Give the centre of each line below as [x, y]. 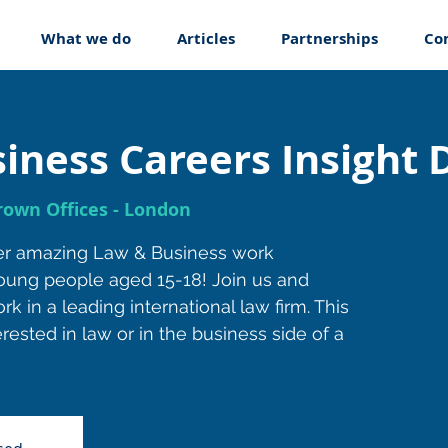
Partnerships [329, 38]
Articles [205, 38]
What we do [85, 38]
